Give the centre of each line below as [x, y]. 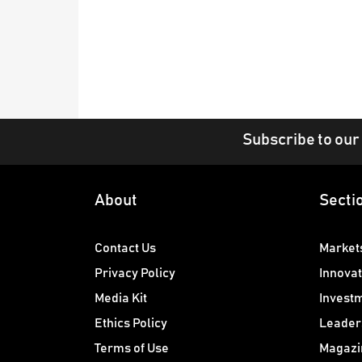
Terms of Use [132, 349]
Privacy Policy [135, 274]
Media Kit [121, 299]
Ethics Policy [131, 324]
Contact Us [125, 248]
